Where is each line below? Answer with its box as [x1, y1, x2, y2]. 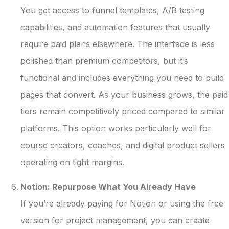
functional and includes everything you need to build [20, 73, 224, 83]
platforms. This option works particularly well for [20, 123, 211, 134]
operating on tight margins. [20, 157, 124, 168]
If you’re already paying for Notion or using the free [20, 198, 223, 209]
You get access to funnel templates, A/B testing [20, 5, 204, 16]
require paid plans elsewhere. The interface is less [20, 39, 215, 50]
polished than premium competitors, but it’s [20, 56, 188, 66]
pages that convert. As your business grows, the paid [20, 89, 228, 100]
